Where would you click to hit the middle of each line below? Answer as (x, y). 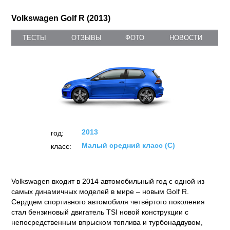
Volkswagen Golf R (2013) (61, 18)
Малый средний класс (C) (128, 145)
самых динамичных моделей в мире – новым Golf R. (100, 191)
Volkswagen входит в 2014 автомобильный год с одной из (108, 181)
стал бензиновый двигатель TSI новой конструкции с (100, 212)
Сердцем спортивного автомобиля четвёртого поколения (108, 202)
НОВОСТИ (186, 38)
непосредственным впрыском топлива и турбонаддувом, (107, 222)
